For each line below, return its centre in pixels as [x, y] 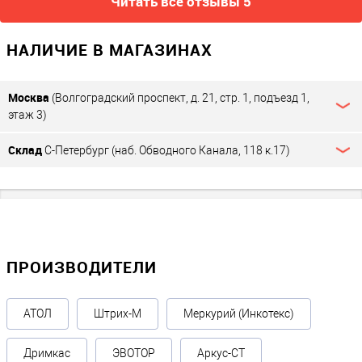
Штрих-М [118, 313]
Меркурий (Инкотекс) [239, 313]
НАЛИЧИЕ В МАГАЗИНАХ [109, 49]
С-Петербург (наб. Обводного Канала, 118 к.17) [166, 150]
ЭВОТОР [134, 353]
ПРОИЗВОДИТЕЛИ [82, 267]
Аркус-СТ [221, 353]
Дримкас [47, 353]
